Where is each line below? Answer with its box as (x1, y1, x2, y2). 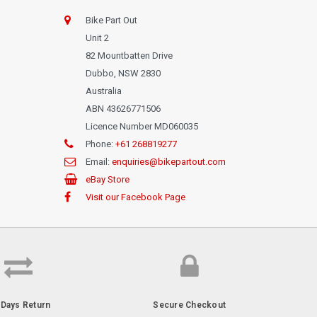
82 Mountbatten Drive (86, 50, 173, 61)
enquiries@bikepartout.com (112, 156, 226, 167)
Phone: (86, 138, 115, 149)
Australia (86, 85, 122, 96)
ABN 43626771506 (86, 103, 161, 114)
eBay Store (86, 173, 129, 185)
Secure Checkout (153, 299, 226, 310)
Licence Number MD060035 (86, 120, 198, 132)
